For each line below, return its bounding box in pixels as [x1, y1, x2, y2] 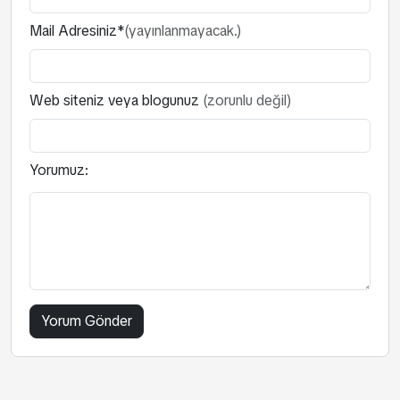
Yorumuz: [29, 161, 88, 180]
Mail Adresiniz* [29, 21, 124, 41]
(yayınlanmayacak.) [124, 21, 242, 41]
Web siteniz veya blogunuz [29, 91, 199, 111]
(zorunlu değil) [199, 91, 292, 111]
